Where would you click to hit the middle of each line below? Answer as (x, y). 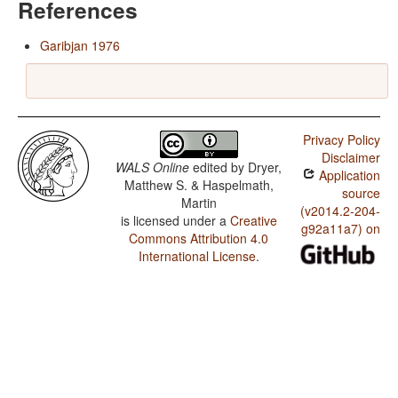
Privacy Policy (341, 140)
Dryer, (265, 167)
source (361, 193)
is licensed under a (175, 221)
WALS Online (153, 167)
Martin (199, 203)
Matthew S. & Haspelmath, (199, 185)
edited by (219, 167)
